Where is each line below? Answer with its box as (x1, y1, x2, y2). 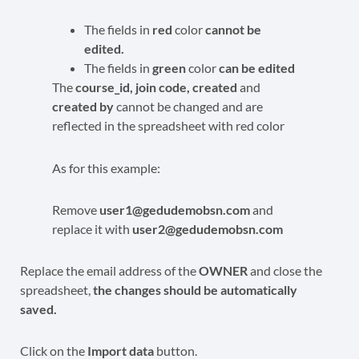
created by (52, 98, 116, 114)
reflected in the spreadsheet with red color (52, 117, 287, 133)
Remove (52, 201, 99, 217)
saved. (20, 301, 57, 317)
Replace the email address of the (20, 262, 199, 278)
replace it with (52, 220, 132, 236)
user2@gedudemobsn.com (132, 220, 283, 236)
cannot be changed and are (116, 98, 263, 114)
